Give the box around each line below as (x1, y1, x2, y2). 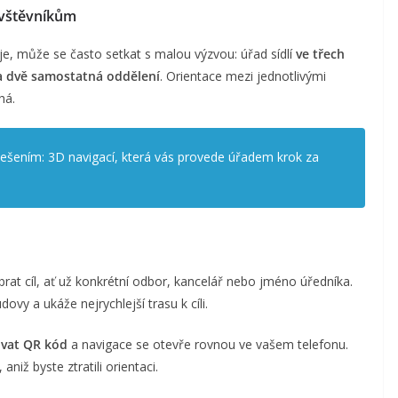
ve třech (296, 44, 345, 62)
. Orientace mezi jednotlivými (160, 67, 326, 84)
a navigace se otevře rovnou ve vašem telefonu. (68, 335, 348, 353)
